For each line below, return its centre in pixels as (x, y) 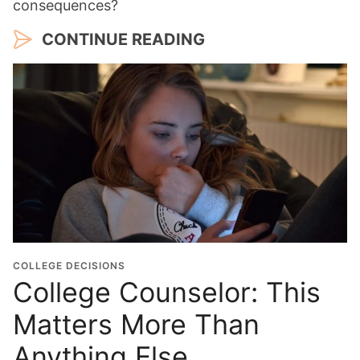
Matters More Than (136, 324)
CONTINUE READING (123, 39)
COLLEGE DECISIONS (69, 265)
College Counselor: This (167, 292)
